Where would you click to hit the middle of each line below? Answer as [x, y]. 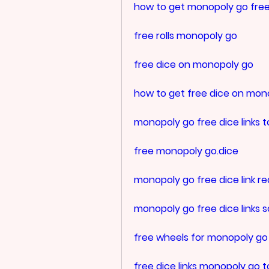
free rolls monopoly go [186, 35]
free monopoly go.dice [186, 151]
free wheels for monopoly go [201, 237]
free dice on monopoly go [194, 64]
